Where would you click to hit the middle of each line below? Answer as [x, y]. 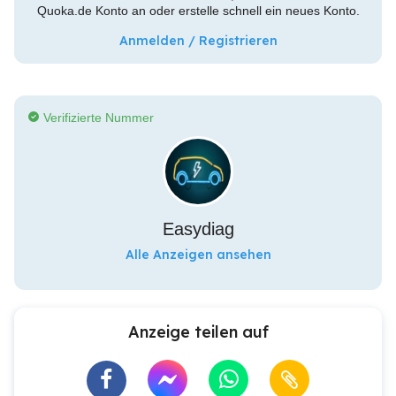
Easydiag [198, 229]
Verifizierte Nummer [99, 118]
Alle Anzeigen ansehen [198, 255]
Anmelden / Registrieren [198, 41]
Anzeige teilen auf [198, 332]
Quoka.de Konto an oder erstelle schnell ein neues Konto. [198, 11]
